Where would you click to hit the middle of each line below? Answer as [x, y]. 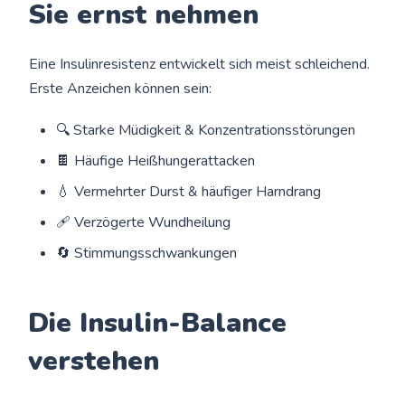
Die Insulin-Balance [158, 323]
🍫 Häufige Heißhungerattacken [156, 160]
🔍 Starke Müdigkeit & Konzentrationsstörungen [206, 130]
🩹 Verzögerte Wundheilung [144, 222]
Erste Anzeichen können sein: [121, 88]
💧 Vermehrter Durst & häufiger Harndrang [189, 191]
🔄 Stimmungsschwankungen [147, 253]
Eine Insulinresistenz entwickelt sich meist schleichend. [200, 64]
